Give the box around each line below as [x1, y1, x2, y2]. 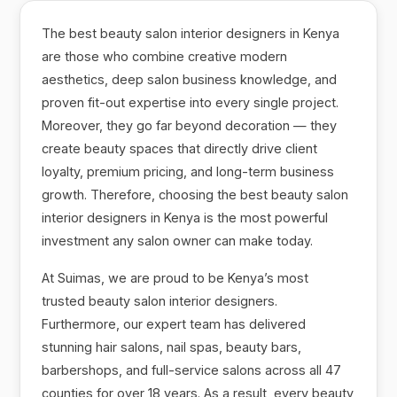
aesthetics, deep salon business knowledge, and [42, 71, 338, 87]
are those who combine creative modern [42, 48, 288, 64]
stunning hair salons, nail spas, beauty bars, [42, 339, 302, 354]
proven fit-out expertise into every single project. [42, 94, 339, 110]
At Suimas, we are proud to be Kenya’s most [42, 269, 309, 285]
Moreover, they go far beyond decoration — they [42, 117, 338, 133]
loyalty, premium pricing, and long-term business [42, 163, 335, 179]
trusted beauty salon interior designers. [42, 292, 278, 308]
